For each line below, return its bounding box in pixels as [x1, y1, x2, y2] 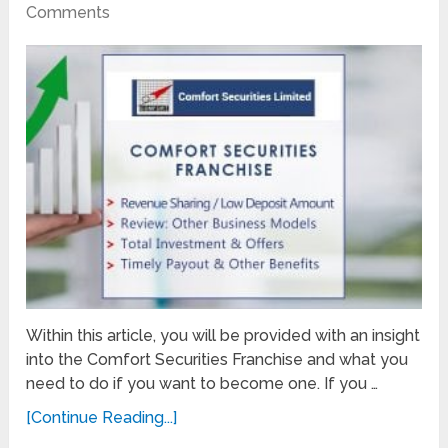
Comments [26, 3, 111, 23]
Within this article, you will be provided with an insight [26, 325, 421, 345]
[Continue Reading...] [26, 407, 178, 427]
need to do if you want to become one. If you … [26, 373, 379, 393]
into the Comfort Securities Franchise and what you [26, 349, 409, 369]
